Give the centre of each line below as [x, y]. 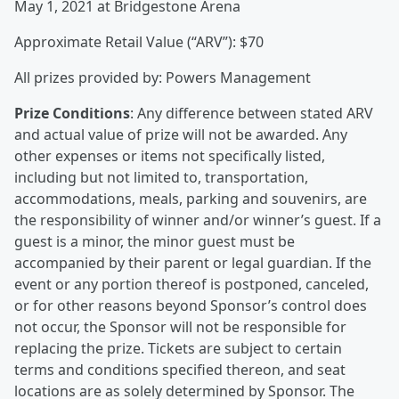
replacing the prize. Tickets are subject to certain [178, 348]
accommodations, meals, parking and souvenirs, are [191, 199]
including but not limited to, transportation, [161, 177]
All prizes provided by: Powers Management [163, 77]
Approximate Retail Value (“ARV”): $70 [139, 42]
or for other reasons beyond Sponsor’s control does [191, 305]
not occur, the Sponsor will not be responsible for [180, 327]
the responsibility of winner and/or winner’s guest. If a [198, 220]
